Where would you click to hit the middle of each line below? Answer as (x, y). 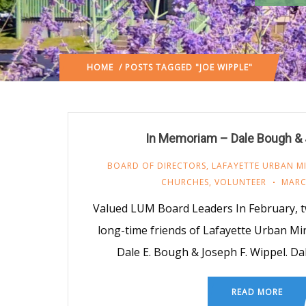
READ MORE (257, 292)
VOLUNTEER (240, 182)
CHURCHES (185, 182)
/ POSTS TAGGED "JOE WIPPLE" (183, 67)
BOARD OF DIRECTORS (156, 165)
